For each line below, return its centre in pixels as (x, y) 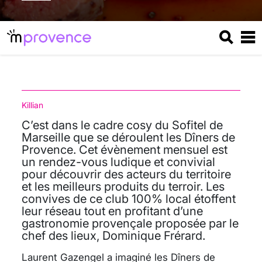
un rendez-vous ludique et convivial (118, 162)
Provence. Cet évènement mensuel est (125, 149)
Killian (32, 105)
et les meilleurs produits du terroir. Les (123, 186)
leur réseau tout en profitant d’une (112, 211)
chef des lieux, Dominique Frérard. (113, 235)
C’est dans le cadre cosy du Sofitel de (122, 125)
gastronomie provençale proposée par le (130, 223)
